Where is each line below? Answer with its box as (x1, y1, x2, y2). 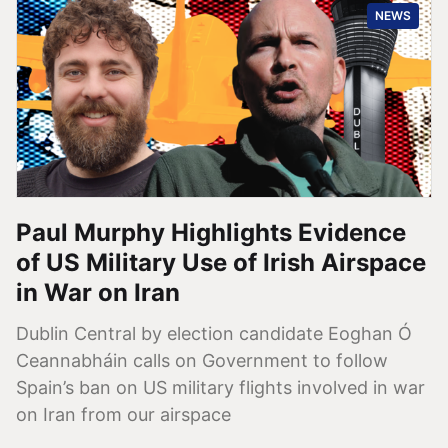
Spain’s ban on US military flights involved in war (16, 376, 425, 398)
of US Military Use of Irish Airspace (16, 247, 426, 277)
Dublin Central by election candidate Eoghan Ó (16, 322, 412, 344)
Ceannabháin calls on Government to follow (16, 349, 388, 371)
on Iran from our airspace (16, 403, 231, 425)
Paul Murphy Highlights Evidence (16, 217, 406, 247)
